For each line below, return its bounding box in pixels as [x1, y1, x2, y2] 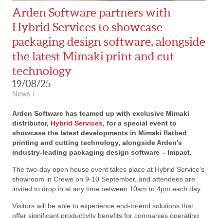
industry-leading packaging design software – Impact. [12, 148, 192, 156]
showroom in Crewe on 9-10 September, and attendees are [12, 175, 195, 183]
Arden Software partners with [12, 5, 171, 19]
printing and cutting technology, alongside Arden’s [12, 138, 182, 146]
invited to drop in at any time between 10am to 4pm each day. [12, 184, 202, 193]
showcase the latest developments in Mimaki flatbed [12, 128, 187, 137]
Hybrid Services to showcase [12, 20, 163, 34]
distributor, [12, 119, 51, 127]
